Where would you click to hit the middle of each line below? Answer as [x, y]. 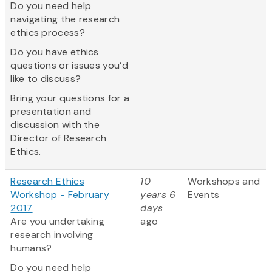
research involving [52, 235]
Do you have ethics [55, 52]
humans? [31, 248]
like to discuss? [46, 79]
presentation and [51, 112]
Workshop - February [60, 195]
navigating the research [65, 19]
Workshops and [224, 182]
